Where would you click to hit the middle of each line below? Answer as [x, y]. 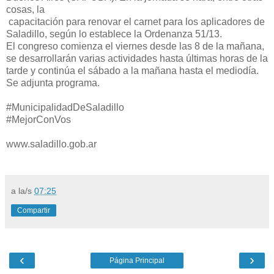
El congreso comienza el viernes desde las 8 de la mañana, [135, 46]
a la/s [23, 191]
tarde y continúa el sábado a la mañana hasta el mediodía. [132, 70]
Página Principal [137, 260]
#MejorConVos [39, 119]
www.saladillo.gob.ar [51, 144]
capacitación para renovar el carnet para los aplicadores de [135, 21]
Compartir [34, 210]
